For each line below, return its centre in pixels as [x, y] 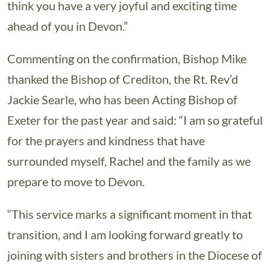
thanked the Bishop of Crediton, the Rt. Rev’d [123, 79]
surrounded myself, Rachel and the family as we [129, 161]
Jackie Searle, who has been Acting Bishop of [122, 99]
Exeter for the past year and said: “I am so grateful [135, 120]
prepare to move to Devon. [76, 181]
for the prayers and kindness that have [106, 140]
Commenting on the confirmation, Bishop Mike [127, 58]
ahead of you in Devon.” [67, 26]
